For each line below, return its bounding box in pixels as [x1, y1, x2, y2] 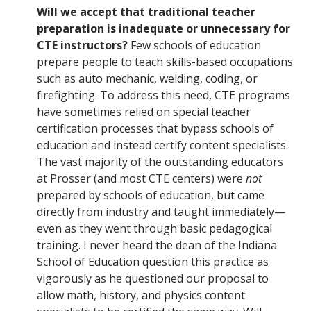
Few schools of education [128, 37, 261, 53]
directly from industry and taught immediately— [37, 204, 285, 220]
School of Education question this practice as [37, 254, 269, 270]
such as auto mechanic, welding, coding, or [37, 71, 258, 87]
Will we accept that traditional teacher [37, 4, 255, 20]
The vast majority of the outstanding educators [37, 154, 283, 170]
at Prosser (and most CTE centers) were [37, 171, 246, 187]
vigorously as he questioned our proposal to [37, 271, 269, 287]
